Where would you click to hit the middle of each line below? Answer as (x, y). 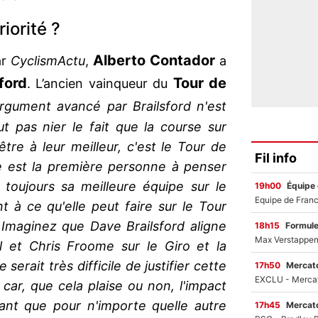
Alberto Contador (156, 61)
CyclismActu (48, 61)
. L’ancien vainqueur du (100, 84)
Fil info (276, 158)
